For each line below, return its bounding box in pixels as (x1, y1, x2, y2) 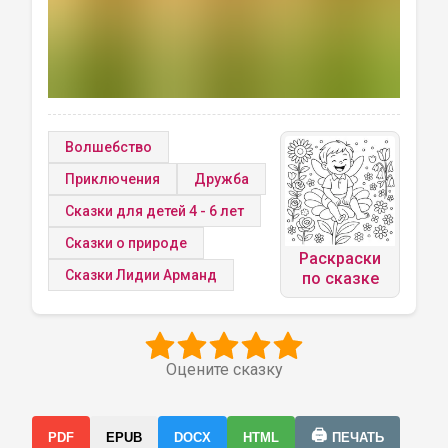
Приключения (65, 171, 160, 187)
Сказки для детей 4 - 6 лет (65, 203, 244, 219)
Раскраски (299, 249, 381, 268)
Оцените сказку (165, 360, 283, 379)
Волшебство (65, 139, 152, 155)
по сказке (301, 269, 379, 288)
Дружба (194, 171, 249, 187)
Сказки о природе (65, 235, 187, 251)
